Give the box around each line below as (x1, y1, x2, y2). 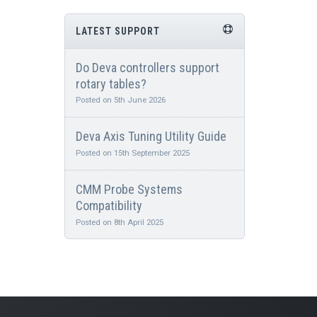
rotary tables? (75, 76, 146, 91)
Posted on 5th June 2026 (75, 95, 166, 105)
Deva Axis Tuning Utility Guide (75, 129, 226, 144)
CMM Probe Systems (75, 182, 183, 197)
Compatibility (75, 198, 142, 214)
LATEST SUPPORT (75, 25, 160, 37)
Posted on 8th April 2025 (75, 217, 163, 227)
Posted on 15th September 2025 (75, 148, 190, 158)
